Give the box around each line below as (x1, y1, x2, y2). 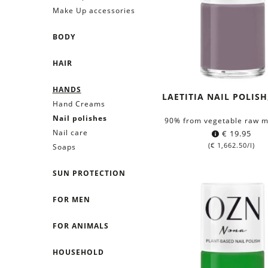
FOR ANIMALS (52, 220, 109, 231)
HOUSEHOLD (52, 246, 104, 257)
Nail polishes (52, 112, 107, 123)
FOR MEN (52, 194, 90, 205)
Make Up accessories (52, 5, 135, 16)
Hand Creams (52, 98, 105, 109)
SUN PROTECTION (52, 167, 126, 178)
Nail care (52, 127, 88, 138)
